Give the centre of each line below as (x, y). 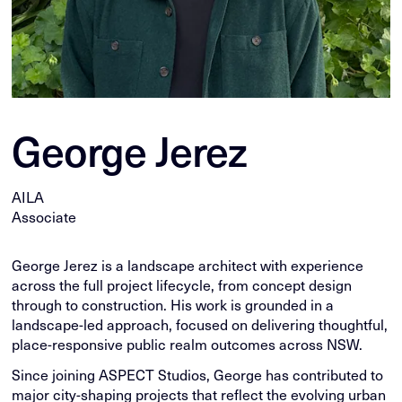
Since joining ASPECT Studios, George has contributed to (198, 375)
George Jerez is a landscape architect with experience (188, 266)
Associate (44, 217)
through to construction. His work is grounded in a (173, 305)
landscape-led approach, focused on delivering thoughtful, (200, 325)
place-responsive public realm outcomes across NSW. (188, 345)
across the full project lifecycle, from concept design (182, 285)
